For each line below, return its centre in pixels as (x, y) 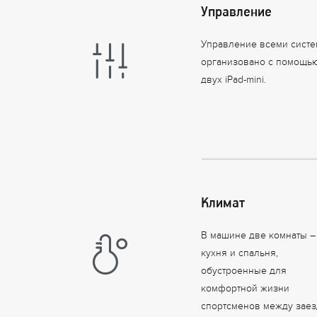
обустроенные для (244, 272)
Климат (223, 203)
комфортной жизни (246, 290)
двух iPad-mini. (234, 81)
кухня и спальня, (240, 255)
